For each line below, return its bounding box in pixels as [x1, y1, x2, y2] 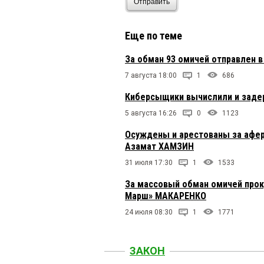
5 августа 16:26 [125, 108, 177, 117]
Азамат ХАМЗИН [125, 140, 194, 152]
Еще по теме [125, 29, 182, 42]
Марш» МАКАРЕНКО [125, 190, 206, 202]
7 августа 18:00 [125, 71, 177, 80]
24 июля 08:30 [125, 207, 173, 216]
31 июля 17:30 [125, 158, 173, 167]
